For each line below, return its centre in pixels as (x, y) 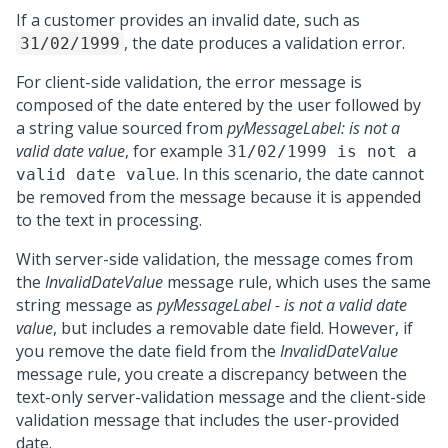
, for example (176, 151)
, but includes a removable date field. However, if (233, 328)
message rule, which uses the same (297, 282)
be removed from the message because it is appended (218, 197)
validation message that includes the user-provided (207, 420)
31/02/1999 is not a (322, 151)
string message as (86, 305)
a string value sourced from (121, 128)
